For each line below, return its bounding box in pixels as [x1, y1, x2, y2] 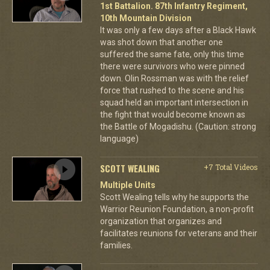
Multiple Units [99, 180, 155, 190]
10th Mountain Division [99, 13, 192, 23]
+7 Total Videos [203, 162, 258, 172]
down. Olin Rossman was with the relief [99, 73, 249, 83]
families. [99, 240, 133, 250]
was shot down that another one [99, 37, 223, 47]
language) [99, 133, 139, 143]
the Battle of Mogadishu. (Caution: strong [99, 121, 256, 131]
